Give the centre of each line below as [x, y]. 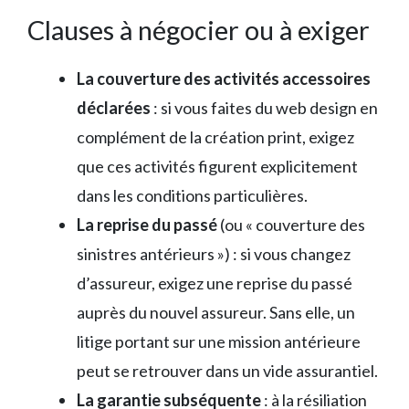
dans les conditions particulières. [192, 195]
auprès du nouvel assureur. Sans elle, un [216, 312]
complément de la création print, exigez [215, 136]
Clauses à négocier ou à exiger [199, 29]
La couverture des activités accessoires [224, 78]
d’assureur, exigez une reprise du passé [215, 283]
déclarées [114, 107]
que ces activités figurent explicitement [217, 166]
